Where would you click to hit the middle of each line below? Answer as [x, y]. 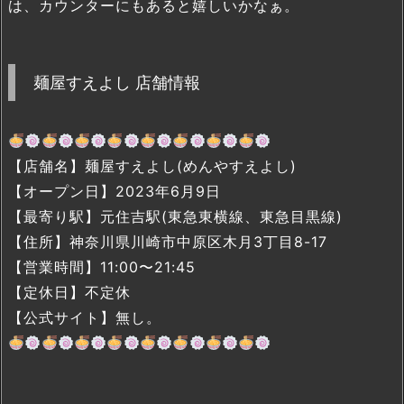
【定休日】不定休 [69, 293]
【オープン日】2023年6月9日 [115, 192]
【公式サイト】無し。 [85, 318]
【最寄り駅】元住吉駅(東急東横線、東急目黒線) [175, 217]
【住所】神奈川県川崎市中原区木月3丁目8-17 [168, 242]
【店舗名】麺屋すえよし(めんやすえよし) [152, 166]
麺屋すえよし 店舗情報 [117, 83]
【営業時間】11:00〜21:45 [102, 267]
